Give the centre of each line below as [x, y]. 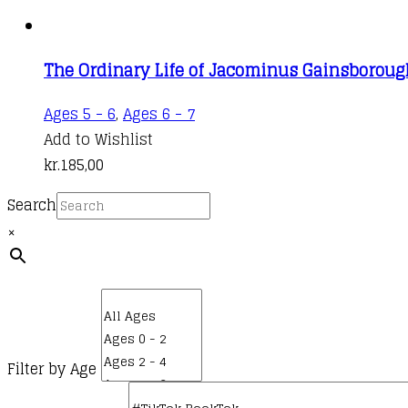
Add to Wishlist [98, 139]
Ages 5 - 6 [80, 113]
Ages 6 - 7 [159, 113]
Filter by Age [52, 368]
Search [32, 204]
